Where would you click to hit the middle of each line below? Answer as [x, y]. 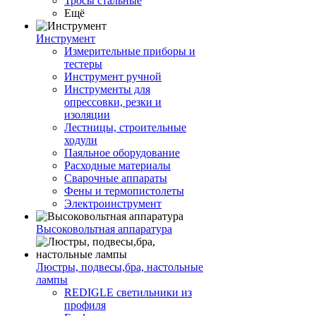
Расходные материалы [117, 166]
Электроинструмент [113, 204]
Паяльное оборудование [122, 153]
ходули [81, 140]
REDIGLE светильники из [128, 293]
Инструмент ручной [113, 77]
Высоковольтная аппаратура [104, 229]
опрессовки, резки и [113, 102]
